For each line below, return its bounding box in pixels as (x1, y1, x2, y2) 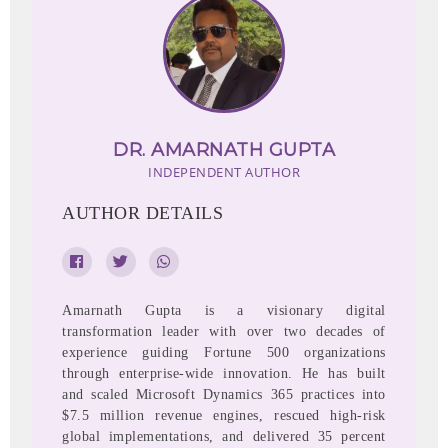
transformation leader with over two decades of (62, 324, 386, 340)
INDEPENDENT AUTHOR (148, 163, 300, 182)
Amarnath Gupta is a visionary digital (62, 303, 386, 319)
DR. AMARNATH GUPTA (113, 139, 335, 162)
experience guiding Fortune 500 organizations (62, 345, 386, 361)
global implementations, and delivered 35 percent (62, 429, 386, 445)
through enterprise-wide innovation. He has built (62, 366, 386, 382)
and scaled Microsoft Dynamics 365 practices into (62, 387, 386, 403)
